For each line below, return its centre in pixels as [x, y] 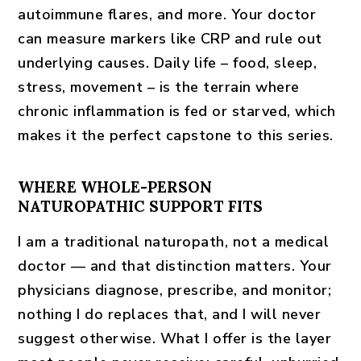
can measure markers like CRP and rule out [170, 39]
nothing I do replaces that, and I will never [170, 314]
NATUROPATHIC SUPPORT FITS [141, 206]
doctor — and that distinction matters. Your [175, 266]
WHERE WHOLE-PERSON [115, 187]
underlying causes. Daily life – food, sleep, [168, 63]
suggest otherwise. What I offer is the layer [175, 338]
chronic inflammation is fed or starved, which [177, 111]
